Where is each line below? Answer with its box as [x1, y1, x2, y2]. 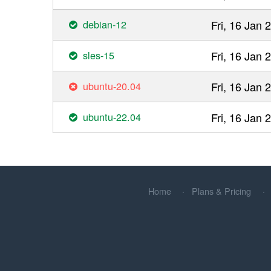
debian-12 [83, 16, 127, 31]
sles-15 [83, 47, 115, 62]
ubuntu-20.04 [83, 78, 142, 93]
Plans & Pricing [192, 184, 252, 197]
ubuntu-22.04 [83, 109, 142, 124]
